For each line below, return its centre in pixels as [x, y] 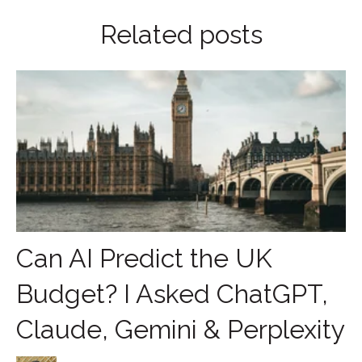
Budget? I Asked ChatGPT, [172, 294]
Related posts [181, 34]
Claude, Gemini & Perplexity [181, 330]
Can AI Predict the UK [144, 259]
